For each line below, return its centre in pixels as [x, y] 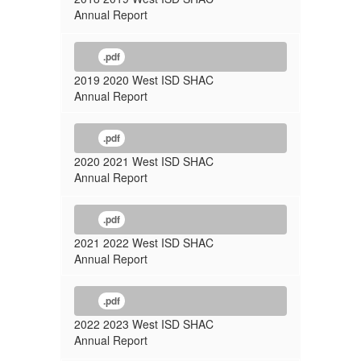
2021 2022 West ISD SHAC [144, 243]
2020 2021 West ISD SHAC [144, 161]
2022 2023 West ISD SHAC [144, 324]
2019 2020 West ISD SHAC [144, 80]
